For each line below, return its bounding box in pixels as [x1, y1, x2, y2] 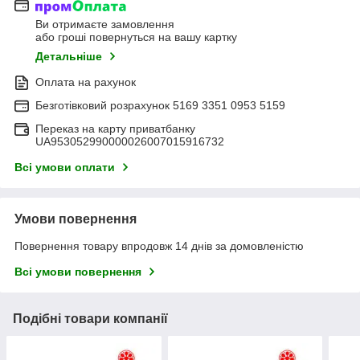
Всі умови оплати [14, 161, 115, 174]
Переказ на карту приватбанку [35, 122, 195, 136]
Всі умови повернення [14, 265, 141, 279]
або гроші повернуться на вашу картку [35, 31, 237, 44]
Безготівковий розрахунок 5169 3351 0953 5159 [35, 99, 285, 112]
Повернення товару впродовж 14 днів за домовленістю [14, 239, 304, 253]
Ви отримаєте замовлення [35, 18, 174, 31]
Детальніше [35, 50, 102, 63]
